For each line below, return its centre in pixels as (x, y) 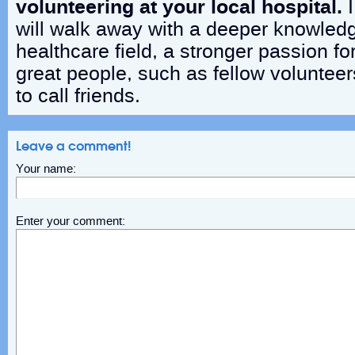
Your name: (46, 169)
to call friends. (78, 96)
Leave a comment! (73, 146)
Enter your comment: (71, 221)
